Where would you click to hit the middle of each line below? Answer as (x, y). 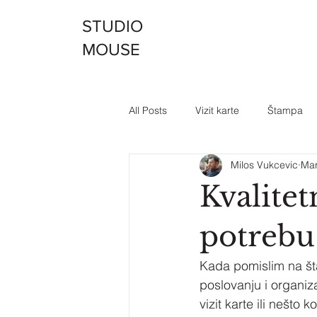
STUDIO (112, 26)
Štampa (285, 111)
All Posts (148, 111)
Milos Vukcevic (264, 165)
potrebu (257, 236)
